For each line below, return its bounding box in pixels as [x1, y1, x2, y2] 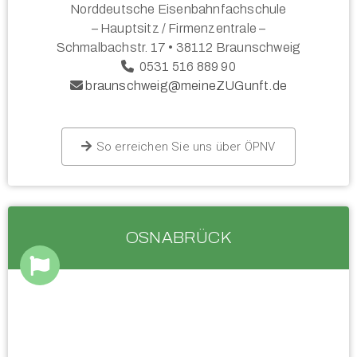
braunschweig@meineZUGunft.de [85, 79, 287, 93]
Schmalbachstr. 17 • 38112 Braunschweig [56, 41, 301, 55]
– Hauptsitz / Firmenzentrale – [91, 22, 266, 36]
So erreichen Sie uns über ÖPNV [96, 139, 276, 155]
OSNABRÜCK [126, 229, 231, 247]
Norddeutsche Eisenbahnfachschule [70, 2, 287, 17]
